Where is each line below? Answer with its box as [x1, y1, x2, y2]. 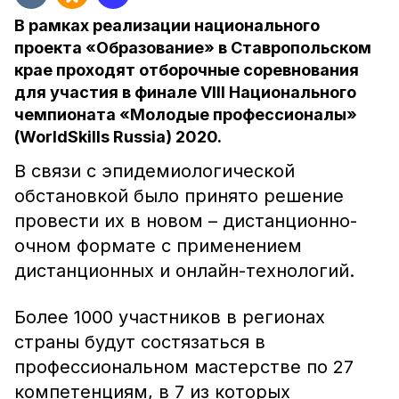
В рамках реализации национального [14, 16, 320, 35]
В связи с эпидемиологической [14, 160, 295, 182]
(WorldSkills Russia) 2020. [14, 127, 222, 146]
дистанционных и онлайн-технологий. [14, 260, 354, 281]
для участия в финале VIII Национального [14, 83, 356, 102]
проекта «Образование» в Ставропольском [14, 38, 371, 57]
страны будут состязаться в [14, 331, 265, 353]
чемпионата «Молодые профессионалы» [14, 105, 357, 124]
